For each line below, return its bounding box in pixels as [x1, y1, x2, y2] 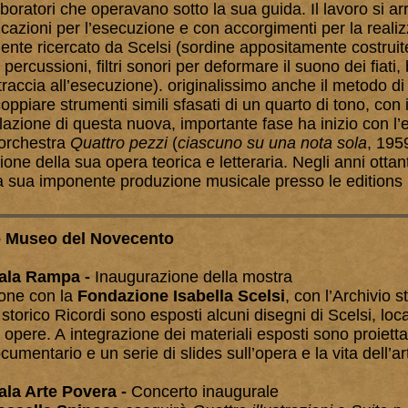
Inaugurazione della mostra [95, 268, 292, 286]
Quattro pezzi [70, 134, 168, 152]
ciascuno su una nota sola [178, 134, 367, 152]
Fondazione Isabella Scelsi [77, 287, 285, 305]
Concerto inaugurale [131, 382, 283, 401]
